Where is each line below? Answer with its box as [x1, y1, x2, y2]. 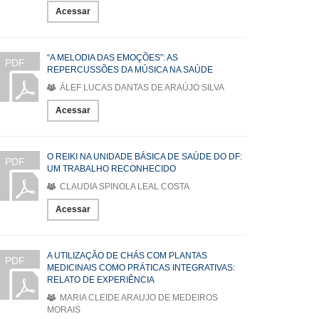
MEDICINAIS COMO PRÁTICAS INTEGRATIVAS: [47, 263, 235, 273]
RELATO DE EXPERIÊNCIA [47, 275, 155, 285]
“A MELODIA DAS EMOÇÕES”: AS [47, 53, 178, 63]
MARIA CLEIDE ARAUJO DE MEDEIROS [58, 293, 218, 303]
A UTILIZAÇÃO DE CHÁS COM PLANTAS [47, 251, 207, 261]
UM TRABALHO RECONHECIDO [47, 164, 176, 174]
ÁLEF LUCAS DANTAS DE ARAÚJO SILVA [58, 83, 224, 93]
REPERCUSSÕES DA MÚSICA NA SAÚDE [47, 65, 213, 75]
